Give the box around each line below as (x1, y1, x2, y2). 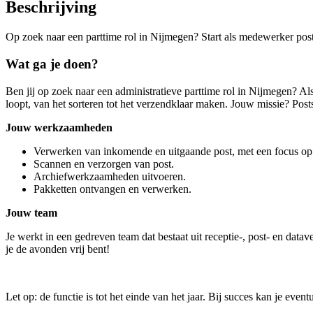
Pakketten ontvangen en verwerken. (34, 182, 191, 195)
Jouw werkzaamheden (6, 121, 112, 133)
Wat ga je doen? (6, 56, 99, 71)
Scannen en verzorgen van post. (34, 157, 174, 170)
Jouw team (6, 206, 57, 219)
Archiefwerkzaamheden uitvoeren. (34, 170, 186, 182)
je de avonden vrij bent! (6, 242, 110, 255)
